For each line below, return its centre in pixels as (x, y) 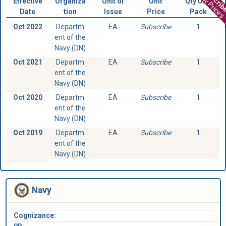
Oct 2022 (27, 26)
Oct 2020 (27, 97)
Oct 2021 (27, 62)
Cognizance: (35, 215)
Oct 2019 (27, 132)
